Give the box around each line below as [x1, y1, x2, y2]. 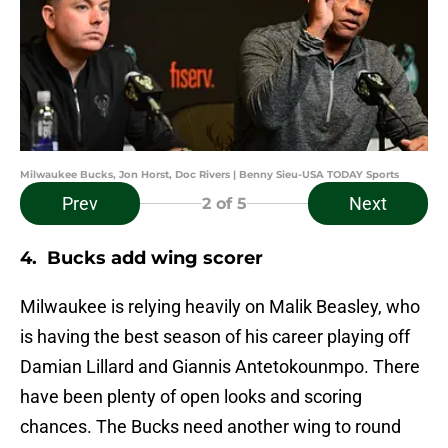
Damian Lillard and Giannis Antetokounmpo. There [20, 356, 420, 378]
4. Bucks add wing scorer [20, 247, 263, 270]
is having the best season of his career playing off [20, 326, 410, 348]
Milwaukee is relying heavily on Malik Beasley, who [20, 296, 420, 318]
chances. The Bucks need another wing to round [20, 416, 401, 438]
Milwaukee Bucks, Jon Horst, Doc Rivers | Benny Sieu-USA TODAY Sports [20, 168, 399, 182]
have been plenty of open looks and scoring [20, 386, 362, 408]
